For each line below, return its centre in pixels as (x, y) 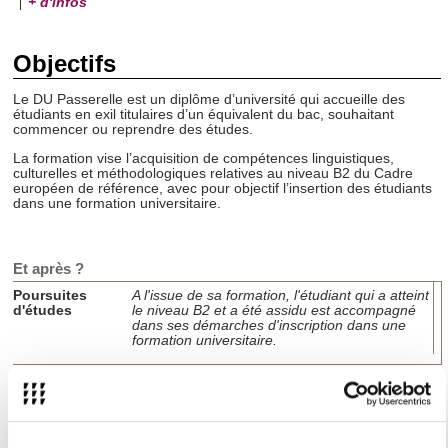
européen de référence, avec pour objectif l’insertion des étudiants (222, 188)
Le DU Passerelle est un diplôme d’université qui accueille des (209, 100)
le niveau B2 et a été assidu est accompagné (273, 311)
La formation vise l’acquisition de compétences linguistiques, (203, 158)
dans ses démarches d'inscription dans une (268, 326)
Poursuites (50, 296)
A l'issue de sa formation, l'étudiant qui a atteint (280, 296)
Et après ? (48, 268)
